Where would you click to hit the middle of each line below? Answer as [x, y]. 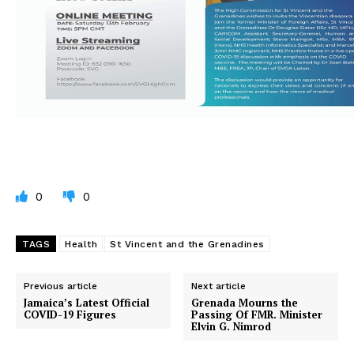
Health [81, 244]
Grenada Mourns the [245, 302]
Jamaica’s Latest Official [87, 302]
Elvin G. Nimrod [232, 326]
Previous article [60, 286]
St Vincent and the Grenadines [187, 244]
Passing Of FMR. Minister [257, 314]
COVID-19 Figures [70, 314]
